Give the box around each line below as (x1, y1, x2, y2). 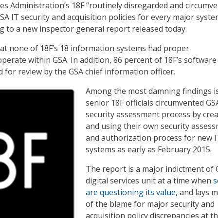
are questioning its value (86, 187, 176, 198)
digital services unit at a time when (86, 175, 213, 186)
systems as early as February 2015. (86, 144, 212, 155)
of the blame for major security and (86, 199, 215, 210)
